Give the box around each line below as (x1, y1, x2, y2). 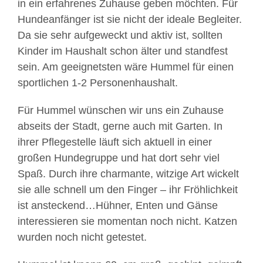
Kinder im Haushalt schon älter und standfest (18, 45, 228, 57)
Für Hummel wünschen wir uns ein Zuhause (18, 104, 224, 116)
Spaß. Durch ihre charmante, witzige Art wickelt (18, 168, 239, 180)
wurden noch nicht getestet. (18, 231, 147, 243)
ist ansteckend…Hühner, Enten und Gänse (18, 200, 218, 211)
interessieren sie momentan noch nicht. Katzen (18, 215, 237, 227)
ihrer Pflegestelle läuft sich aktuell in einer (18, 136, 212, 148)
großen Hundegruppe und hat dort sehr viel (18, 152, 220, 164)
